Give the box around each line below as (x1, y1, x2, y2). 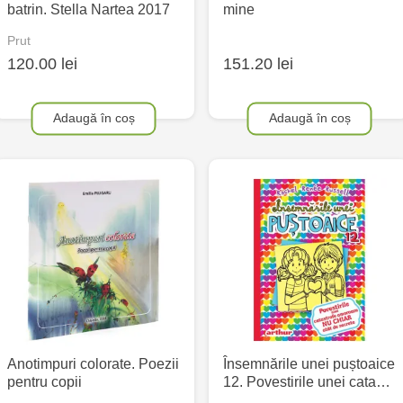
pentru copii (7, 374, 82, 390)
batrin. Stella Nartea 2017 (7, 2, 170, 17)
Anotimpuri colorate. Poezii (7, 356, 179, 372)
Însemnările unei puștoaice (223, 356, 395, 372)
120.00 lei (7, 55, 77, 74)
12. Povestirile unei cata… (223, 374, 390, 390)
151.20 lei (223, 55, 293, 74)
